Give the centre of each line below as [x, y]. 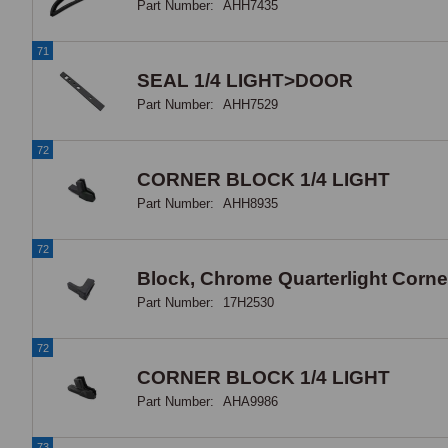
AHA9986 [250, 401]
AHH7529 [250, 104]
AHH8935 [250, 203]
